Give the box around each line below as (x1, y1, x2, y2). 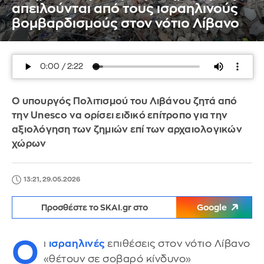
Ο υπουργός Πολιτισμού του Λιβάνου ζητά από (12, 97, 237, 106)
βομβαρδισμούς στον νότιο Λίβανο (12, 17, 239, 30)
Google (197, 203, 227, 212)
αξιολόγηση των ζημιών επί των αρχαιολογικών (12, 125, 242, 134)
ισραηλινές (48, 239, 105, 249)
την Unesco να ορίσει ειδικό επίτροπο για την (12, 111, 227, 120)
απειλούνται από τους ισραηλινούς (12, 2, 238, 15)
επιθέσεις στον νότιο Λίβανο (104, 239, 250, 249)
